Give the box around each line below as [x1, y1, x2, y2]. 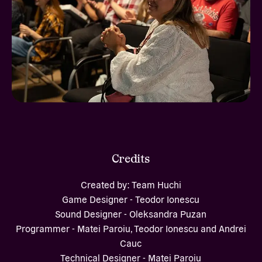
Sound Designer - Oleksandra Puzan [55, 207, 207, 219]
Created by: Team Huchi [80, 178, 181, 190]
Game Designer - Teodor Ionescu [62, 192, 200, 205]
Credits [111, 151, 151, 166]
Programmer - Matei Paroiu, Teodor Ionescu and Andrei [15, 222, 246, 234]
